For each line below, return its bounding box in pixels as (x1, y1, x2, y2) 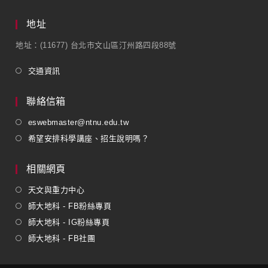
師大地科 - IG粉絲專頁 (28, 217, 110, 227)
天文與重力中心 (28, 185, 85, 194)
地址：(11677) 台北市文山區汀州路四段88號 (16, 40, 176, 50)
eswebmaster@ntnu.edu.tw (28, 117, 129, 127)
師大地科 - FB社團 (28, 233, 96, 243)
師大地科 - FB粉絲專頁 (28, 201, 112, 211)
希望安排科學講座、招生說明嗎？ (28, 133, 150, 143)
